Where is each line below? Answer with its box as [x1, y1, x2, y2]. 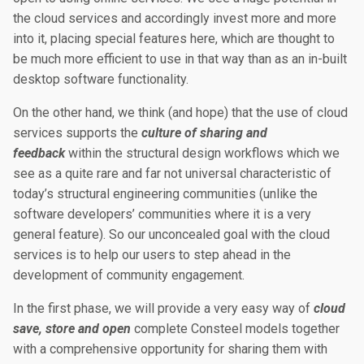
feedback [13, 145, 65, 161]
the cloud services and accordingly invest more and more [13, 11, 336, 26]
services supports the [13, 125, 141, 141]
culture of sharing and [141, 125, 267, 141]
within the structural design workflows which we [65, 145, 340, 161]
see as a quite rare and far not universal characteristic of [13, 166, 331, 181]
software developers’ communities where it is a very [13, 206, 311, 222]
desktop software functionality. [13, 71, 188, 87]
